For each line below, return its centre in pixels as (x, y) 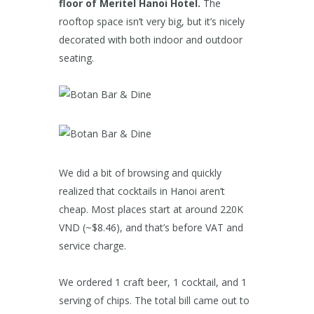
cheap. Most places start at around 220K (151, 210)
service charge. (93, 246)
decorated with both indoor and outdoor (151, 40)
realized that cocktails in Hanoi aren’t (142, 191)
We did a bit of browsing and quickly (140, 173)
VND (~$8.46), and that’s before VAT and (151, 228)
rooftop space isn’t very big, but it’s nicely (152, 22)
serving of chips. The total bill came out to (154, 301)
